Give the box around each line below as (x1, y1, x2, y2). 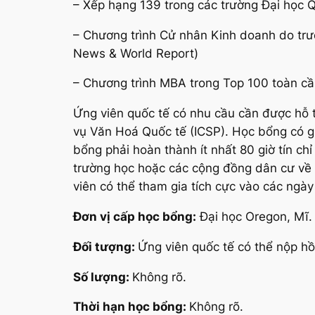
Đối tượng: (73, 239, 138, 254)
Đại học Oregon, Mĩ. (196, 209, 312, 224)
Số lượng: (73, 269, 132, 284)
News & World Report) (73, 46, 198, 60)
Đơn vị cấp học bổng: (73, 209, 196, 224)
